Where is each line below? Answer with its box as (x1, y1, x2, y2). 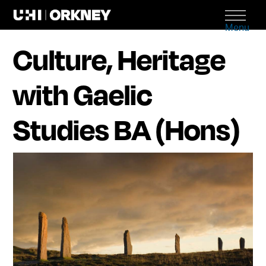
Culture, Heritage (13, 41, 226, 77)
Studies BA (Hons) (13, 111, 240, 147)
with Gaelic (13, 76, 153, 112)
